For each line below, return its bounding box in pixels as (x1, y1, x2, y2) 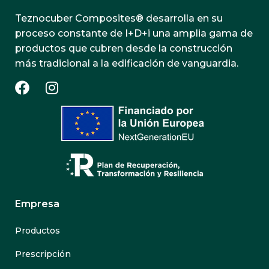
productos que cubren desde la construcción (15, 43, 232, 55)
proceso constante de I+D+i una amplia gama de (15, 28, 253, 40)
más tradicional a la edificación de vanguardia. (15, 58, 238, 70)
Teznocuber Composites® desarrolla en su (15, 13, 223, 25)
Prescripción (15, 249, 71, 260)
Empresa (15, 198, 59, 210)
